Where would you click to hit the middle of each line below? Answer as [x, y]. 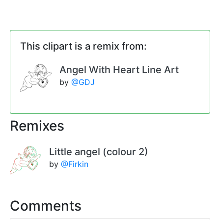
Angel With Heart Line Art [119, 69]
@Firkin [75, 164]
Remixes [37, 126]
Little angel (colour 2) [99, 152]
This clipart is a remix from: [83, 46]
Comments [46, 206]
